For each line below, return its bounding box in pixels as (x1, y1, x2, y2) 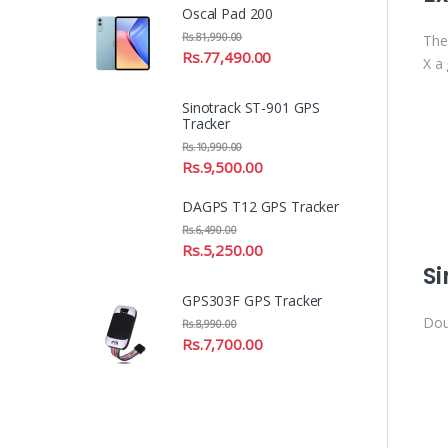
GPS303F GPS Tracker (182, 290, 323, 310)
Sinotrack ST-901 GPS (182, 97, 321, 117)
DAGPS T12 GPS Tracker (182, 196, 340, 216)
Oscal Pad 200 (182, 3, 274, 23)
